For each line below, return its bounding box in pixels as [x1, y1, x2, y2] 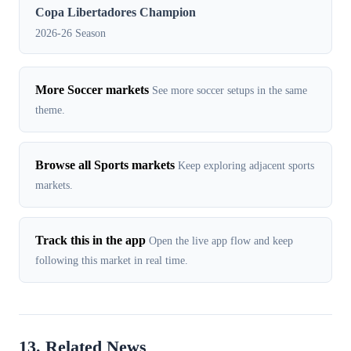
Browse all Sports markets [35, 157, 175, 172]
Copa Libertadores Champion [35, 5, 196, 19]
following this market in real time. [35, 253, 188, 266]
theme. [35, 103, 65, 116]
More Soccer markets [35, 82, 149, 96]
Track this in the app [35, 233, 146, 247]
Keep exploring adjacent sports [178, 158, 314, 172]
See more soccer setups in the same [152, 83, 307, 96]
